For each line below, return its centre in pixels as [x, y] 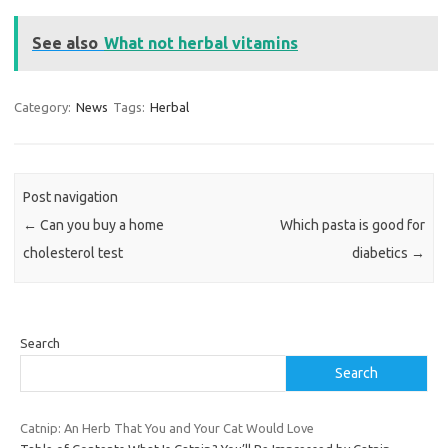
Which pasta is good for [352, 224]
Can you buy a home [101, 224]
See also [65, 43]
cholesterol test [73, 252]
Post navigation [71, 196]
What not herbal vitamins [201, 43]
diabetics [381, 252]
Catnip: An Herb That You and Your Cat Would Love [167, 427]
